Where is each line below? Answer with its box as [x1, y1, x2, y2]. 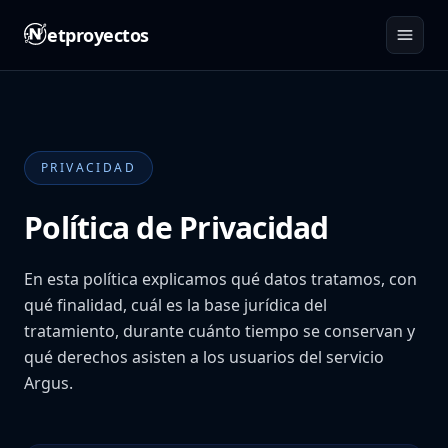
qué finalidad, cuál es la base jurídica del [24, 294, 327, 316]
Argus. [24, 372, 73, 394]
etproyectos [46, 23, 150, 47]
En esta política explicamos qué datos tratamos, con [24, 268, 417, 290]
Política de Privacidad [24, 207, 329, 248]
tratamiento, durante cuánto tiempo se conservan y [24, 320, 415, 342]
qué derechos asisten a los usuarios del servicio [24, 346, 384, 368]
